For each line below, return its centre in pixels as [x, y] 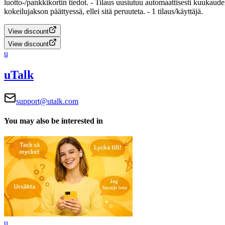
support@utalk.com [47, 101]
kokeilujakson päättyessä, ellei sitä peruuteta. [75, 11]
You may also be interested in [53, 121]
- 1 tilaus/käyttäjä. [175, 11]
